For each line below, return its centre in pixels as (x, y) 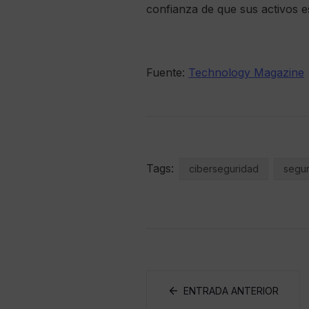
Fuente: (167, 72)
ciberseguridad (224, 169)
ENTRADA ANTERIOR (231, 291)
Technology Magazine (246, 72)
